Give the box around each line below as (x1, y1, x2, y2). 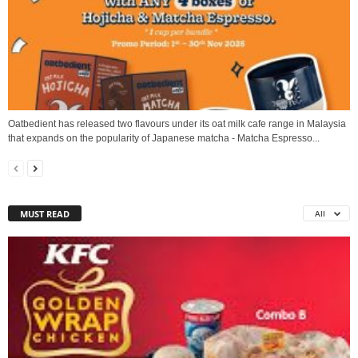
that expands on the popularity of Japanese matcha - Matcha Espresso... (8, 133, 320, 145)
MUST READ (20, 208, 70, 221)
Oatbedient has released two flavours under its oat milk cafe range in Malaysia (8, 118, 346, 130)
